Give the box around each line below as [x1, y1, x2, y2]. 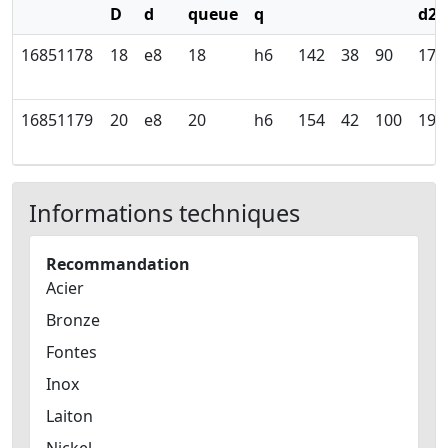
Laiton [46, 405, 93, 428]
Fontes [46, 341, 97, 364]
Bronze [46, 309, 100, 332]
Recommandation [46, 253, 190, 276]
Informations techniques [29, 197, 300, 230]
